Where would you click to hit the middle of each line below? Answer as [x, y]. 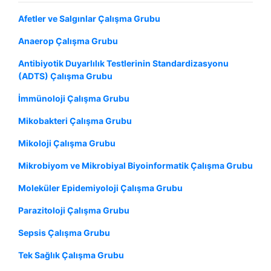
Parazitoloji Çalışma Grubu [74, 210]
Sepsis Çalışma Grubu [64, 232]
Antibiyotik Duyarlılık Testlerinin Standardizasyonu [123, 63]
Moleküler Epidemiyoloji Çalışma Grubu [100, 188]
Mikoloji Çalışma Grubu [67, 143]
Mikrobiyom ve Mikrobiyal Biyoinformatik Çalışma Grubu [135, 165]
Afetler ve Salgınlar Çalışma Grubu [89, 18]
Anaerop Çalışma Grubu [68, 41]
